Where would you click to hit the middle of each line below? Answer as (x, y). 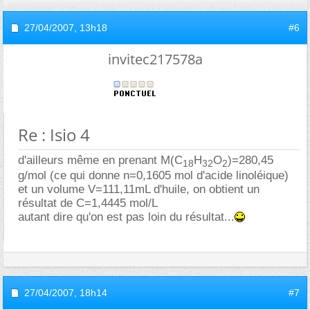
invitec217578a (155, 59)
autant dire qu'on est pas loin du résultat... (126, 217)
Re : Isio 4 (54, 134)
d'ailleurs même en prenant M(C (100, 160)
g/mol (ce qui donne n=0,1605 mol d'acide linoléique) (153, 176)
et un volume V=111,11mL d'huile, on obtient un (139, 190)
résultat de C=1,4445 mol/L (88, 203)
